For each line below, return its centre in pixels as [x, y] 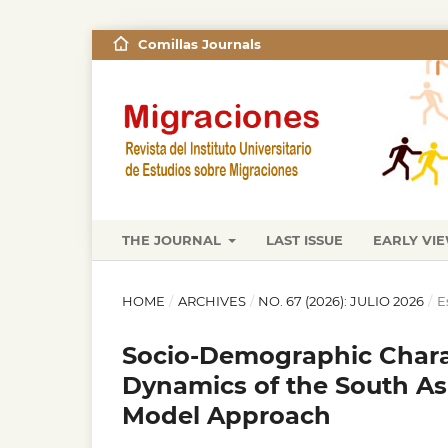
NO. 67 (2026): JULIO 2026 [341, 300]
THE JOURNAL [173, 239]
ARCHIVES [211, 300]
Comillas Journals [199, 44]
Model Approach [226, 415]
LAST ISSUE [305, 239]
